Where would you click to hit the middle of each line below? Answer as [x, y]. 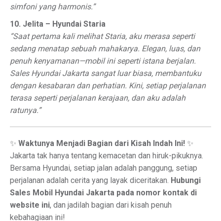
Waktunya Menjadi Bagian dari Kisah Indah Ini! [102, 143]
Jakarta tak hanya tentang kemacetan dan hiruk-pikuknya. [107, 156]
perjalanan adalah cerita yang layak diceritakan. [90, 180]
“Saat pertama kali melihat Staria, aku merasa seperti [102, 36]
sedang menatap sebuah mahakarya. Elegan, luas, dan [105, 49]
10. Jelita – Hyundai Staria [58, 24]
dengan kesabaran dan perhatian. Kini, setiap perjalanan [108, 86]
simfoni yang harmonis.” [53, 7]
